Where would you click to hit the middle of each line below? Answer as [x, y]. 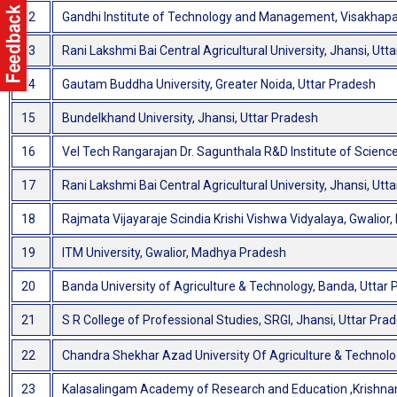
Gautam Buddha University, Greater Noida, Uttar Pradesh [219, 85]
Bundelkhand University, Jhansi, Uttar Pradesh [190, 118]
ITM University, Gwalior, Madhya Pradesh [174, 253]
